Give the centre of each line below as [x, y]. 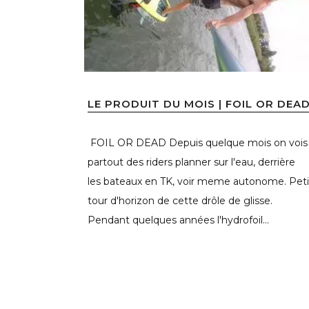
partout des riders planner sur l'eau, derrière [191, 162]
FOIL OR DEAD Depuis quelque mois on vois [198, 142]
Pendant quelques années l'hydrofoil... [178, 220]
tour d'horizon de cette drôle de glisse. [181, 200]
